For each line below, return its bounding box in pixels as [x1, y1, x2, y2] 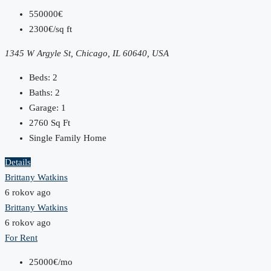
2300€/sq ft [29, 24, 72, 34]
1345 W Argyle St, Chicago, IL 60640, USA [5, 48, 169, 58]
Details [5, 157, 31, 167]
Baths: [29, 87, 53, 97]
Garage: [29, 102, 59, 113]
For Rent [5, 232, 38, 243]
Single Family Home [29, 132, 106, 143]
